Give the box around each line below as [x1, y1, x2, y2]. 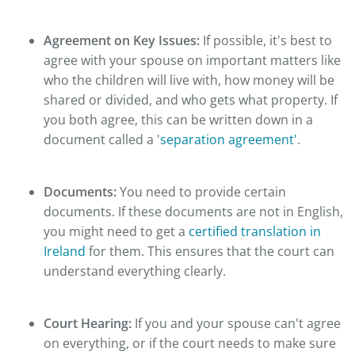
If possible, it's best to [200, 32, 332, 50]
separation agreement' [160, 131, 297, 149]
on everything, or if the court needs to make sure [44, 334, 336, 353]
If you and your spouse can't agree [132, 315, 341, 333]
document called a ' [44, 131, 160, 149]
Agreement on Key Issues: [44, 32, 200, 50]
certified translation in [189, 223, 321, 241]
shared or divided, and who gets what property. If [44, 91, 338, 109]
